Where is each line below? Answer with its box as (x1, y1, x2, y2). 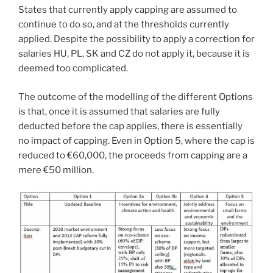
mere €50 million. (18, 164, 94, 175)
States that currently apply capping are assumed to (18, 4, 237, 16)
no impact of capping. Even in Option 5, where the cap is (18, 135, 255, 146)
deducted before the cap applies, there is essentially (18, 120, 243, 132)
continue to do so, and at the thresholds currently (18, 19, 229, 30)
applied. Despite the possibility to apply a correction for (18, 34, 255, 45)
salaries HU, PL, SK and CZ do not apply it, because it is (18, 48, 250, 60)
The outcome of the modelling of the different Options (18, 91, 253, 102)
